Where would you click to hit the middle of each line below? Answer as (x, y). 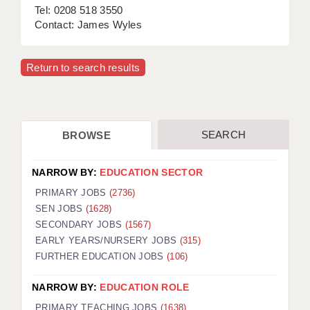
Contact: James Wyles (88, 25)
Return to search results (83, 68)
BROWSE (86, 136)
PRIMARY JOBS (72, 193)
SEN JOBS (61, 209)
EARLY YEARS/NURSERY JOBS (108, 241)
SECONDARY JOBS (80, 225)
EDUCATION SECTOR (152, 173)
